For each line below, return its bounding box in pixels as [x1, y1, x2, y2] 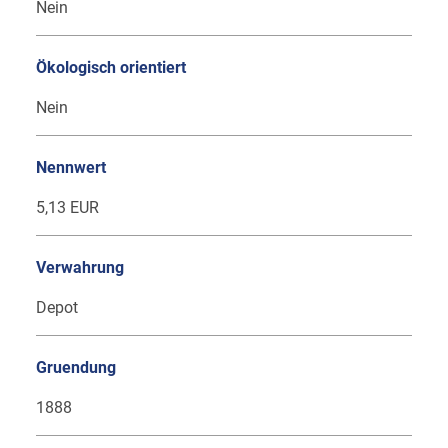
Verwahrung [36, 258, 124, 278]
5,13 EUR [36, 198, 99, 218]
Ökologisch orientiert [36, 58, 186, 78]
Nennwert [36, 158, 106, 178]
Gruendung [36, 358, 116, 378]
